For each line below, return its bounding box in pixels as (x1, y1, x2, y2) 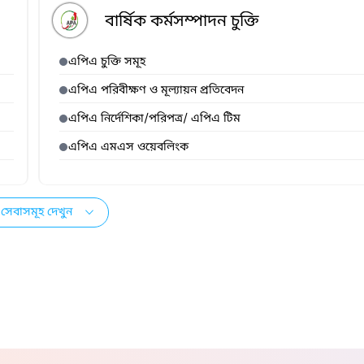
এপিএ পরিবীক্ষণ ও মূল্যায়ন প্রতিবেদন (68, 83, 244, 98)
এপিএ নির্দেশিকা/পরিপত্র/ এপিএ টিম (68, 111, 240, 127)
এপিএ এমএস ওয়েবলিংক (68, 140, 188, 155)
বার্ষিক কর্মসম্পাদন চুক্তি (105, 11, 259, 32)
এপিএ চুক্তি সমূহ (68, 54, 145, 70)
